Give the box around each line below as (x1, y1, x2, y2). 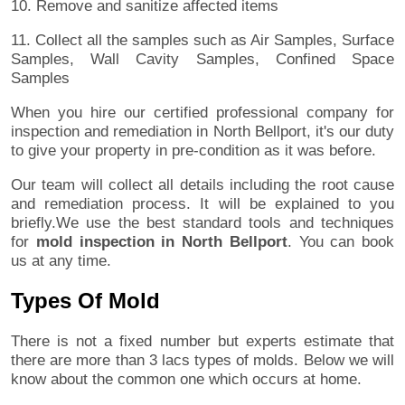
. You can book (287, 233, 394, 251)
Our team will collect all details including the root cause (11, 176, 394, 194)
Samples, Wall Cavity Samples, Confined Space (11, 51, 394, 69)
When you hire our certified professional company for (11, 104, 394, 122)
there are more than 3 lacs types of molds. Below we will (11, 352, 394, 370)
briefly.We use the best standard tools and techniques (11, 214, 394, 232)
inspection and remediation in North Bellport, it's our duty (11, 123, 394, 141)
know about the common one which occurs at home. (11, 371, 362, 389)
